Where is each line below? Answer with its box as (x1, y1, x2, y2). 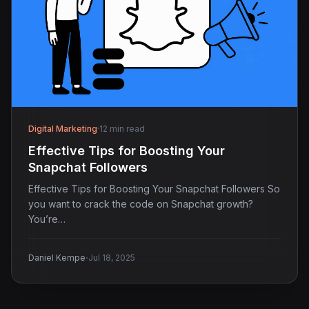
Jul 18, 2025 (88, 252, 135, 263)
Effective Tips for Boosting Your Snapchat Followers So (28, 183, 280, 195)
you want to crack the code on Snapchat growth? (28, 198, 253, 210)
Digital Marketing (28, 123, 97, 134)
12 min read (99, 123, 145, 134)
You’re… (28, 213, 66, 225)
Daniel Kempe (28, 252, 86, 263)
